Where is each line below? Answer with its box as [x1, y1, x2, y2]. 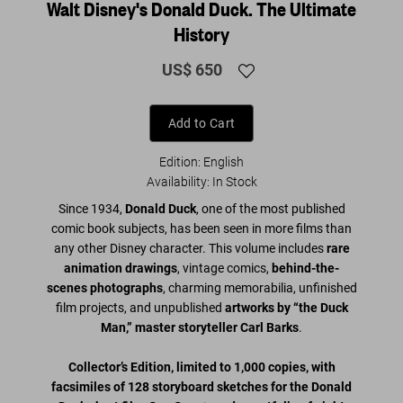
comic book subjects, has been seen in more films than [51, 220, 352, 236]
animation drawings [64, 260, 177, 275]
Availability [146, 174, 207, 189]
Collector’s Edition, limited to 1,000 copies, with [67, 359, 336, 374]
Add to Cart [167, 115, 236, 130]
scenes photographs [46, 280, 163, 295]
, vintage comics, [177, 260, 272, 275]
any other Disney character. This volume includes [53, 240, 327, 255]
